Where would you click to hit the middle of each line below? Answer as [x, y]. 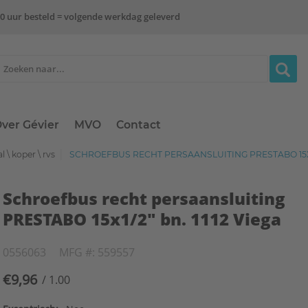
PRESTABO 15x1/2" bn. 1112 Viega [142, 219]
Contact [139, 125]
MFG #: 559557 [97, 252]
